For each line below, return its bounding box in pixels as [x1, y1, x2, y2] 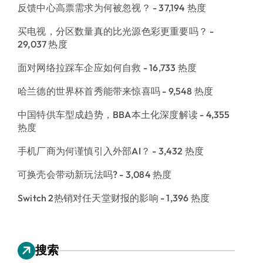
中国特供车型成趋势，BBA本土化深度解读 [18, 108, 198, 120]
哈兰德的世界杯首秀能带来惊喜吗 [18, 85, 160, 97]
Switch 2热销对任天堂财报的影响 [18, 191, 159, 204]
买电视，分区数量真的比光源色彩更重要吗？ [18, 25, 208, 37]
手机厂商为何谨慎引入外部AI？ [18, 144, 150, 157]
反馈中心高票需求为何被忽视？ [18, 1, 151, 14]
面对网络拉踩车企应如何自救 [18, 61, 141, 73]
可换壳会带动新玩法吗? [18, 168, 118, 180]
